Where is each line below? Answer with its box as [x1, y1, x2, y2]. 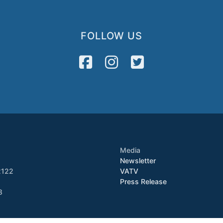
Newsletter [120, 156, 156, 165]
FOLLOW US [81, 30, 142, 42]
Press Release [120, 177, 167, 186]
